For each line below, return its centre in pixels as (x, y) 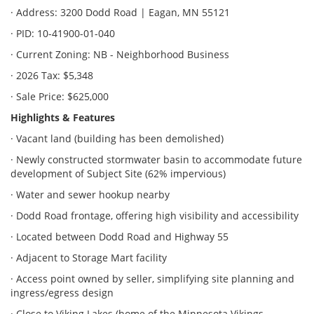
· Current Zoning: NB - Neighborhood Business (120, 55)
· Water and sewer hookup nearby (90, 195)
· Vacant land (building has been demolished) (117, 139)
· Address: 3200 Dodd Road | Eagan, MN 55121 (120, 13)
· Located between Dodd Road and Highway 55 (120, 237)
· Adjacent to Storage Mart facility (89, 258)
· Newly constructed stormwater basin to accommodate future (156, 160)
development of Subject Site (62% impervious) (118, 174)
